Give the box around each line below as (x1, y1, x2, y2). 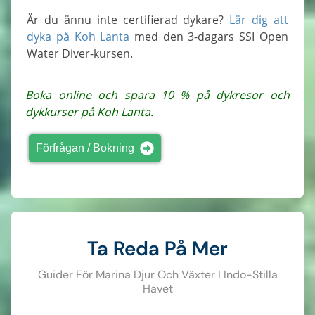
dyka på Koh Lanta (27, 28, 130, 44)
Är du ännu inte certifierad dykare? (34, 11, 230, 27)
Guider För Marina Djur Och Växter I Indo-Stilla (37, 266, 278, 282)
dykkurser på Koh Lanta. (25, 103, 154, 120)
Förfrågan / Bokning (36, 141, 135, 154)
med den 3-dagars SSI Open (129, 28, 288, 44)
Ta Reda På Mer (87, 235, 228, 262)
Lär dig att (229, 11, 288, 27)
